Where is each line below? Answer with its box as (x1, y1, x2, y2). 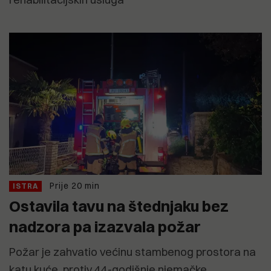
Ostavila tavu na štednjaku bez (9, 197, 229, 216)
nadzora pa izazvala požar (9, 217, 201, 237)
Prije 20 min (50, 180, 100, 192)
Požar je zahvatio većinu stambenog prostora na (9, 245, 256, 260)
